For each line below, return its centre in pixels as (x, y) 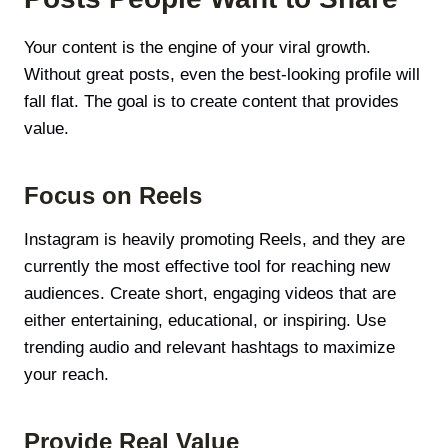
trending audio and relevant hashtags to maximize (209, 348)
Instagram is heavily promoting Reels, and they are (214, 240)
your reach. (66, 375)
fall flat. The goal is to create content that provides (211, 102)
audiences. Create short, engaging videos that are (210, 294)
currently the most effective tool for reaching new (207, 267)
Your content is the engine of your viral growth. (197, 48)
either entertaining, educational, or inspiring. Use (205, 321)
